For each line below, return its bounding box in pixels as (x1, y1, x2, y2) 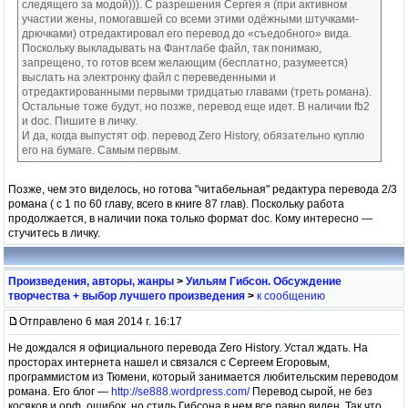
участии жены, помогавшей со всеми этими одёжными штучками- (22, 12, 359, 25)
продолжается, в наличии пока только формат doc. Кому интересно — (8, 211, 372, 225)
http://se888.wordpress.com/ (111, 384, 250, 398)
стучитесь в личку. (8, 226, 100, 240)
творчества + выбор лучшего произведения (8, 289, 245, 302)
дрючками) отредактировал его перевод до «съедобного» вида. (22, 26, 352, 40)
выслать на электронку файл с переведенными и (22, 70, 276, 84)
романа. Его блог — (8, 384, 111, 398)
